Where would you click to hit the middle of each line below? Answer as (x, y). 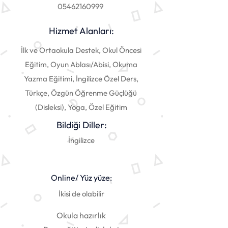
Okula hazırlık (81, 215)
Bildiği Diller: (81, 125)
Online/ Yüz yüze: (81, 177)
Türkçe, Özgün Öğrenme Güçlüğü (81, 93)
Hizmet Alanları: (81, 31)
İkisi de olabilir (81, 193)
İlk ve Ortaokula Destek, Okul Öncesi (81, 50)
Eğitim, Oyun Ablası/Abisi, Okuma (81, 64)
